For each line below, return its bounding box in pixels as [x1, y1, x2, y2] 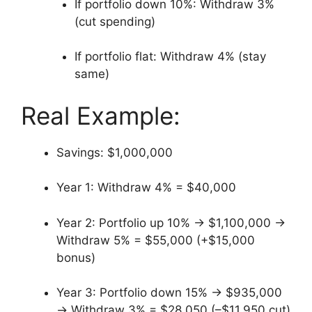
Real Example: [21, 100, 180, 130]
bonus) [56, 250, 95, 265]
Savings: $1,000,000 [56, 145, 173, 159]
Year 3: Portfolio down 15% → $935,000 [56, 286, 282, 300]
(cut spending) [74, 14, 155, 29]
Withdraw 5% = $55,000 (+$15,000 [56, 233, 255, 247]
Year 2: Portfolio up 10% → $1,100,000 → [56, 215, 286, 230]
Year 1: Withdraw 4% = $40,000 [56, 180, 236, 195]
